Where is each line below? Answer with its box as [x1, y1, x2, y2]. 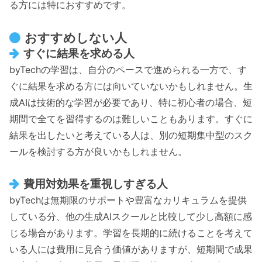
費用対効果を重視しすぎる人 [23, 176, 168, 191]
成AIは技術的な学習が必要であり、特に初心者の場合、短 [9, 96, 252, 108]
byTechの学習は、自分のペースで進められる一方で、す [9, 63, 247, 75]
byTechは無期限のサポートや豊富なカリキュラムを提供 [9, 194, 247, 206]
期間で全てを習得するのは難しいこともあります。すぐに [9, 112, 253, 125]
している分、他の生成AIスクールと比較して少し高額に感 [9, 210, 252, 222]
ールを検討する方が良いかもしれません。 [9, 145, 187, 157]
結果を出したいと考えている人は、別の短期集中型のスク [9, 129, 253, 141]
